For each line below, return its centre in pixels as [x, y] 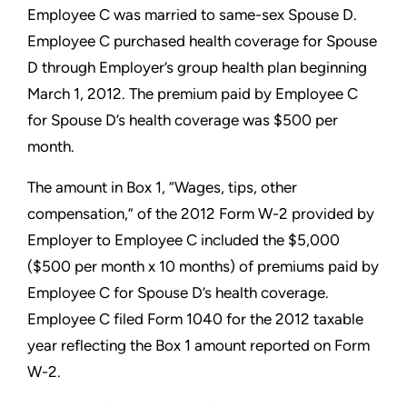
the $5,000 [301, 240]
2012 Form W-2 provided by [278, 213]
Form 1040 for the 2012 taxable [255, 319]
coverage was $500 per [256, 120]
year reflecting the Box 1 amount [139, 345]
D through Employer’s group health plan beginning [197, 67]
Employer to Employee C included [145, 240]
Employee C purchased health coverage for [177, 41]
